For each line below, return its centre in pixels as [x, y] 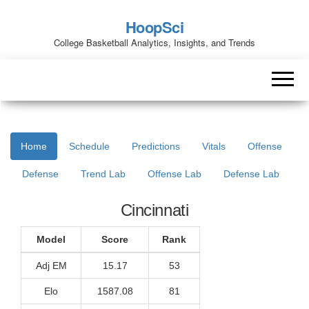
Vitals [214, 146]
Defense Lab [251, 174]
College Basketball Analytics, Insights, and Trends [154, 42]
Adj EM [51, 266]
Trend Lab [103, 174]
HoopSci [154, 27]
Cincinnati [154, 210]
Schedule [89, 146]
